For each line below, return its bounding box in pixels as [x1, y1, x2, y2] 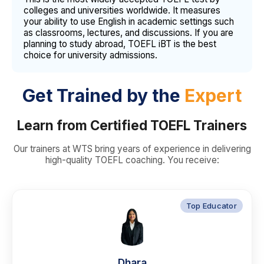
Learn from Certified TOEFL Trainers [17, 117, 247, 134]
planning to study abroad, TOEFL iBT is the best [24, 38, 216, 50]
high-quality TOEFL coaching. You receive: [45, 154, 219, 166]
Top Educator [186, 201, 237, 211]
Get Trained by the [22, 85, 184, 107]
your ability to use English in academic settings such [24, 16, 234, 28]
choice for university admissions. [24, 49, 157, 61]
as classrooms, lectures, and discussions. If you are [24, 27, 233, 39]
